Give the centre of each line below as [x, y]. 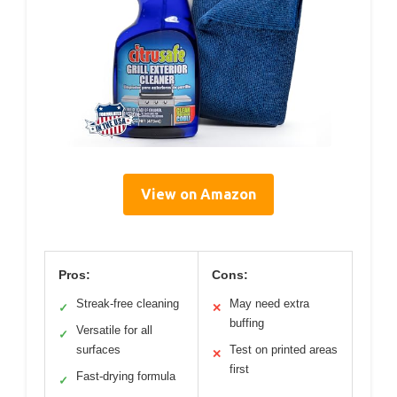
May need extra [269, 303]
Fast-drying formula [126, 376]
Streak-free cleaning [128, 303]
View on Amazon [198, 194]
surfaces [98, 349]
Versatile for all [114, 330]
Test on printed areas [284, 349]
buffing [247, 323]
